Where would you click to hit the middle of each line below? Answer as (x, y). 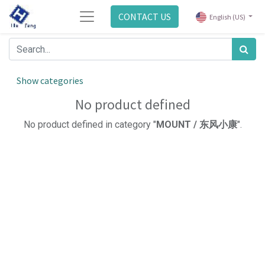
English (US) (227, 17)
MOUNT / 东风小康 (196, 125)
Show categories (50, 80)
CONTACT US (145, 17)
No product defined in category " (90, 125)
